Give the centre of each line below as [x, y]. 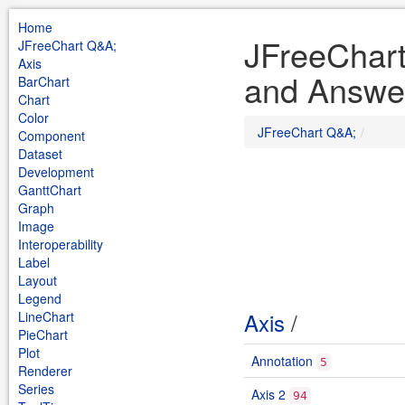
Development [56, 172]
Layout [38, 280]
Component [52, 136]
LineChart [46, 316]
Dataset [40, 154]
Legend [40, 298]
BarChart [44, 81]
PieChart [43, 334]
